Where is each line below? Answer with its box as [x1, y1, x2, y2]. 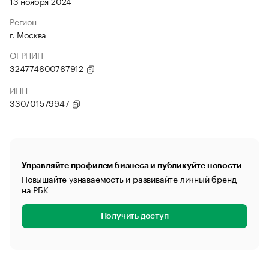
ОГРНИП [10, 48, 43, 61]
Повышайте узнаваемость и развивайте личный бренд [22, 172, 237, 185]
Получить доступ [100, 212, 169, 220]
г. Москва [10, 28, 47, 41]
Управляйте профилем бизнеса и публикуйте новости [22, 161, 242, 169]
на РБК [22, 183, 49, 196]
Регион [10, 14, 37, 28]
